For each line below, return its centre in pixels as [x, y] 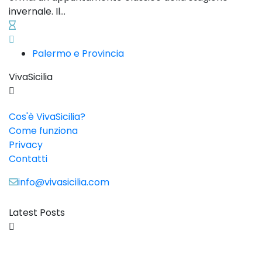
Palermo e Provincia [78, 54]
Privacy [26, 145]
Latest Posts [37, 213]
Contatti [28, 159]
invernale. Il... [37, 12]
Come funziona [43, 131]
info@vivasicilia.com [64, 182]
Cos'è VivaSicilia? [47, 117]
